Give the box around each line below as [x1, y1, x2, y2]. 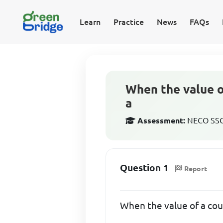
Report [184, 164, 208, 173]
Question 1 [120, 162, 169, 173]
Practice [113, 17, 144, 26]
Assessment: [137, 116, 186, 125]
